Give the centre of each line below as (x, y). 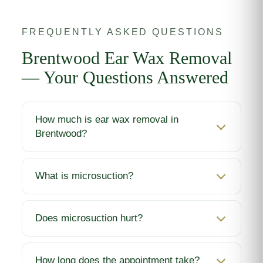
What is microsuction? (85, 176)
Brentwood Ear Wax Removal (127, 58)
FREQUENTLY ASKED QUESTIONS (123, 32)
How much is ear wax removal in (107, 120)
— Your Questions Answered (125, 78)
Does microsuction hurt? (89, 218)
